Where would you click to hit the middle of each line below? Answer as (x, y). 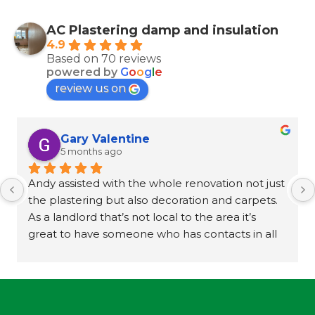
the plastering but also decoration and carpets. (153, 200)
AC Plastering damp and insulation (162, 30)
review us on (90, 88)
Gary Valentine (105, 139)
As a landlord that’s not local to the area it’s (142, 217)
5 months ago (91, 152)
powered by (83, 72)
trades (45, 250)
